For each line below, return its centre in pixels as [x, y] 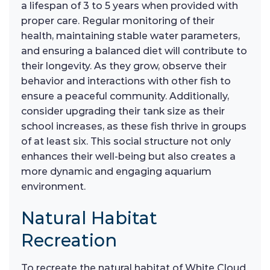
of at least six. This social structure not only [126, 141]
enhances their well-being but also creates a [128, 156]
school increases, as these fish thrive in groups [134, 126]
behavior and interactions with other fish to [126, 81]
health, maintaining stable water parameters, [130, 36]
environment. [53, 186]
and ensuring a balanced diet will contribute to [134, 51]
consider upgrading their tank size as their [123, 111]
